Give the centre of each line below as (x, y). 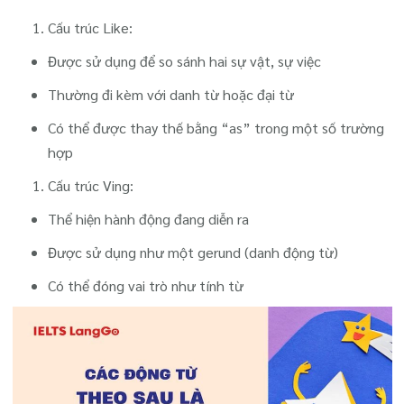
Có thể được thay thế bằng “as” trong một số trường (216, 128)
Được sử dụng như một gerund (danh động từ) (193, 252)
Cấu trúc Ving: (91, 186)
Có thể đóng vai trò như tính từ (146, 286)
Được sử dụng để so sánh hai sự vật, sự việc (185, 61)
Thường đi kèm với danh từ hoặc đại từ (171, 95)
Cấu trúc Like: (91, 28)
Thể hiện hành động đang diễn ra (149, 219)
